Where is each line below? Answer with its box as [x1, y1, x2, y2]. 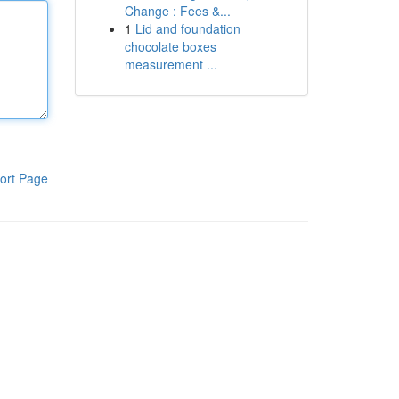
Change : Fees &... [124, 2, 231, 20]
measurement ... [124, 55, 217, 73]
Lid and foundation [134, 20, 240, 37]
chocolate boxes [124, 37, 216, 55]
